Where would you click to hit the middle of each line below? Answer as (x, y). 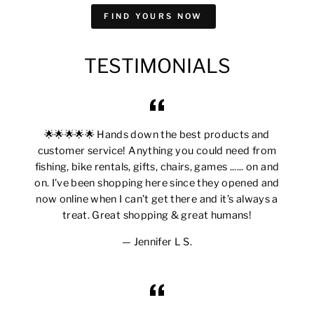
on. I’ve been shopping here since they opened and (157, 183)
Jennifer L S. (163, 242)
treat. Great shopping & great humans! (157, 216)
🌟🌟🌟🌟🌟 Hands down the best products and (157, 135)
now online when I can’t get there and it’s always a (157, 199)
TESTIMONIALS (157, 66)
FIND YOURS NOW (153, 16)
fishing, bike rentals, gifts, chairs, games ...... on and (157, 167)
